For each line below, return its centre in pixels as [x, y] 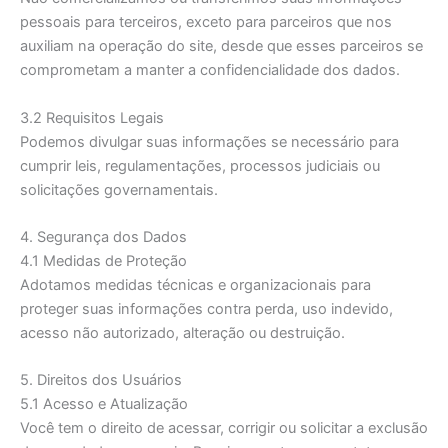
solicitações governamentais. [119, 189]
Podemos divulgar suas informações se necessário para [209, 141]
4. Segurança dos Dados [103, 237]
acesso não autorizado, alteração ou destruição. [182, 333]
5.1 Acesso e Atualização [104, 404]
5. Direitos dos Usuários [101, 380]
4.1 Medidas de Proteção [103, 261]
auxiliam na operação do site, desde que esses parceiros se [221, 46]
